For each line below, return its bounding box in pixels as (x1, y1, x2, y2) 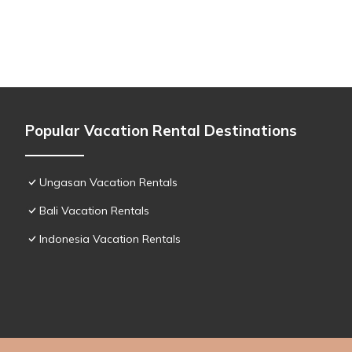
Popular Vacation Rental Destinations (25, 120, 297, 140)
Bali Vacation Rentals (39, 203, 149, 218)
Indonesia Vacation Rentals (39, 231, 181, 246)
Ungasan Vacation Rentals (39, 174, 178, 189)
